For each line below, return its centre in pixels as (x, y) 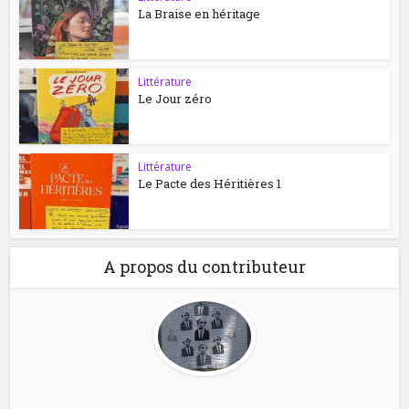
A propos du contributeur (204, 267)
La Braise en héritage (199, 14)
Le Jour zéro (175, 99)
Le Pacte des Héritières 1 (210, 184)
